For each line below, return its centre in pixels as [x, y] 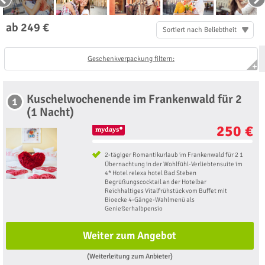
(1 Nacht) [50, 112]
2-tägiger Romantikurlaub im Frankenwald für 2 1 [174, 155]
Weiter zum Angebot [130, 236]
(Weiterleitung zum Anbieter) [130, 256]
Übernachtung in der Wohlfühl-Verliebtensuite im [173, 164]
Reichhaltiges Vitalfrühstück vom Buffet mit [166, 191]
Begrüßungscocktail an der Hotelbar [155, 182]
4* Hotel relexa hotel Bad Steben [150, 173]
